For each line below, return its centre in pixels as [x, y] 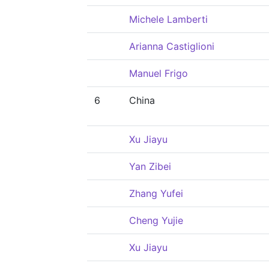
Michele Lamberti [168, 19]
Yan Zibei [150, 166]
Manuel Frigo [159, 73]
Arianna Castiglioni [172, 46]
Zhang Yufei [156, 193]
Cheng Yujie [156, 220]
